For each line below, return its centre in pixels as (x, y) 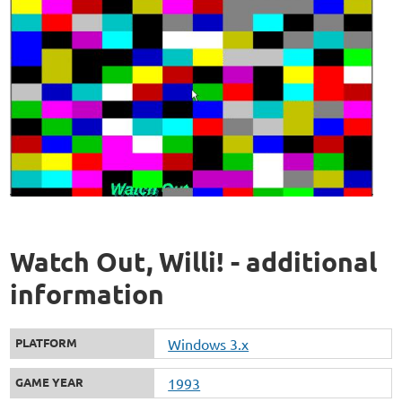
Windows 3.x (209, 344)
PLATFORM (47, 343)
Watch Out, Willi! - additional (194, 262)
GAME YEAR (50, 382)
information (87, 294)
